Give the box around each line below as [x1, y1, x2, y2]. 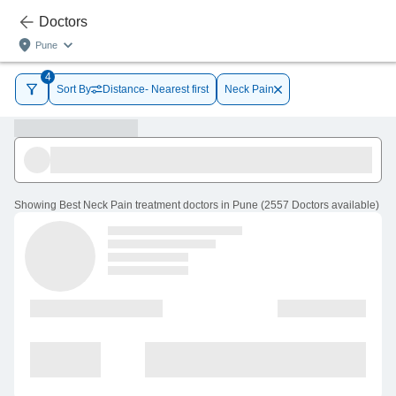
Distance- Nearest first [103, 83, 209, 95]
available [331, 199, 376, 212]
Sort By [57, 83, 91, 95]
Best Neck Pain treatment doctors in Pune [59, 199, 258, 212]
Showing [14, 199, 57, 212]
